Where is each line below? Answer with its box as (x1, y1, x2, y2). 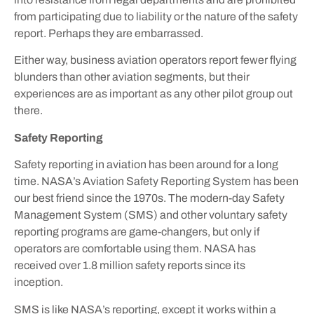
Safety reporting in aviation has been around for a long (14, 158, 278, 171)
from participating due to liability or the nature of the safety (14, 11, 298, 23)
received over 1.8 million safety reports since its (14, 259, 245, 272)
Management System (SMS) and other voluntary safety (14, 209, 287, 221)
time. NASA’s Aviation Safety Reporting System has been (14, 175, 299, 188)
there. (14, 104, 45, 117)
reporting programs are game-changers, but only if (14, 226, 259, 238)
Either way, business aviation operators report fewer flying (14, 54, 296, 67)
